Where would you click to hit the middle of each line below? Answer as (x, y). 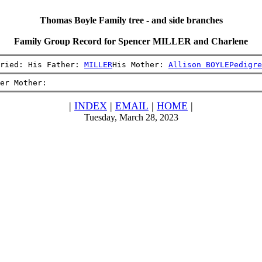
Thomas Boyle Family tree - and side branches (131, 20)
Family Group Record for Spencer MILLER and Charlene (131, 41)
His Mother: (140, 64)
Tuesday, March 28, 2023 (131, 117)
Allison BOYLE (199, 64)
